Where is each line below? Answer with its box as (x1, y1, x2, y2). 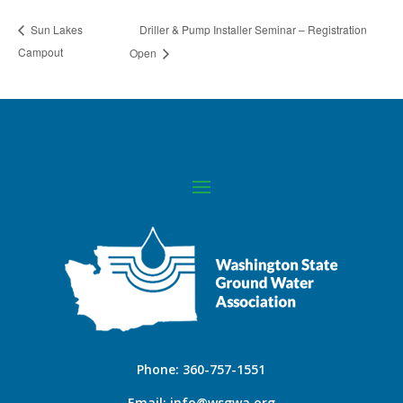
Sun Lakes (28, 22, 83, 37)
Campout (18, 43, 63, 59)
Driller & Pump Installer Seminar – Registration (139, 21, 368, 37)
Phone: (137, 360, 184, 378)
